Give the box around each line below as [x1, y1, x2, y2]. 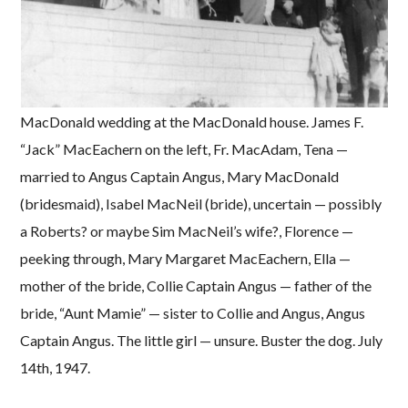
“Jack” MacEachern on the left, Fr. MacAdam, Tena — [20, 139, 349, 158]
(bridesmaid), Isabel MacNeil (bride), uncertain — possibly [20, 194, 382, 212]
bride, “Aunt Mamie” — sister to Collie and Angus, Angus [20, 303, 366, 321]
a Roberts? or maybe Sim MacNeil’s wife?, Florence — [20, 221, 354, 240]
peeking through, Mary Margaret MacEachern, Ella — [20, 249, 352, 267]
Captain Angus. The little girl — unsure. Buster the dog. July [20, 331, 383, 349]
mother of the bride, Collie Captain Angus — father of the [20, 276, 372, 294]
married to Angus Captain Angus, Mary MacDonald [20, 167, 340, 185]
